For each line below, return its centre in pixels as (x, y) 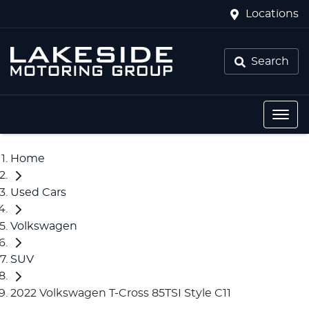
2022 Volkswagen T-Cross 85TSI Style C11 (121, 293)
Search (270, 61)
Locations (272, 14)
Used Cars (38, 192)
